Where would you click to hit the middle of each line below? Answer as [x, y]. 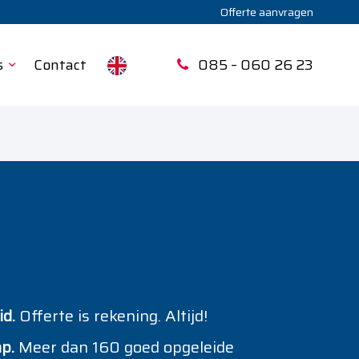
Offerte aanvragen [267, 12]
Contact [60, 65]
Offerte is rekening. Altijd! [111, 316]
